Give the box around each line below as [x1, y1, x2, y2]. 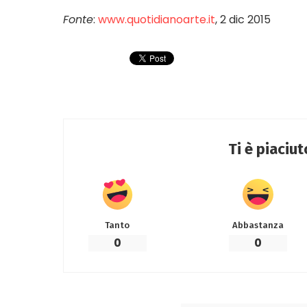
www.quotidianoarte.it [98, 11, 215, 27]
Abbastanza [232, 219, 284, 230]
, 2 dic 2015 [215, 11, 271, 27]
